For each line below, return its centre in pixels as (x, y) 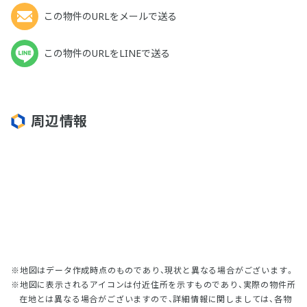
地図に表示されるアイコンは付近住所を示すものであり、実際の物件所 (158, 285)
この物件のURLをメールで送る (110, 16)
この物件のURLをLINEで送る (107, 53)
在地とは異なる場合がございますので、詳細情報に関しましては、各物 (156, 299)
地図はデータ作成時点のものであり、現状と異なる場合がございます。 (157, 271)
